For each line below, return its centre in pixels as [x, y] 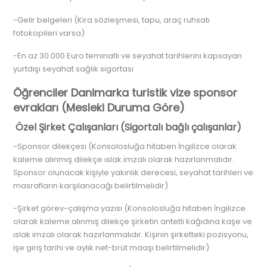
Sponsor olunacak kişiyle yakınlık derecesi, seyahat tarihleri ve [133, 173]
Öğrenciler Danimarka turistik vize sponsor [125, 93]
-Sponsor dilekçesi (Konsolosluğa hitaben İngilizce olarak [125, 146]
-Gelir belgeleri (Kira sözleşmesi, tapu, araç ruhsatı [112, 20]
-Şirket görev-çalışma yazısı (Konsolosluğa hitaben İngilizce [130, 208]
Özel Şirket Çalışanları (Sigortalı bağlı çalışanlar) [129, 127]
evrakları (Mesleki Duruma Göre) [99, 108]
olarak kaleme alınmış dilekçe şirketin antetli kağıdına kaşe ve [133, 221]
